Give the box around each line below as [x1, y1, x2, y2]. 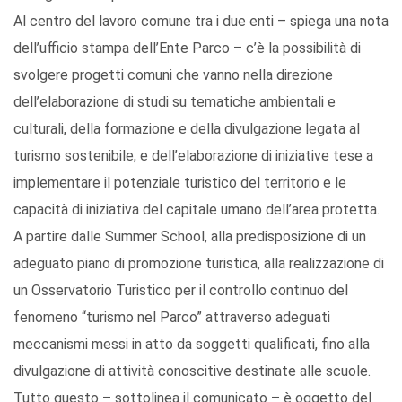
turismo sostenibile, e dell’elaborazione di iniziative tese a [13, 147, 373, 165]
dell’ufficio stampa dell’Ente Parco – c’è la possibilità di [13, 39, 361, 57]
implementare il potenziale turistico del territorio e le [13, 174, 346, 192]
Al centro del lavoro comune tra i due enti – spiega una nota [13, 13, 389, 31]
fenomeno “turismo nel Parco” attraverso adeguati [13, 309, 330, 327]
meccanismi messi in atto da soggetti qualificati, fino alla [13, 336, 370, 354]
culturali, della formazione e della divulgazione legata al [13, 120, 360, 138]
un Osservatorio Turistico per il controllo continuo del [13, 282, 348, 300]
